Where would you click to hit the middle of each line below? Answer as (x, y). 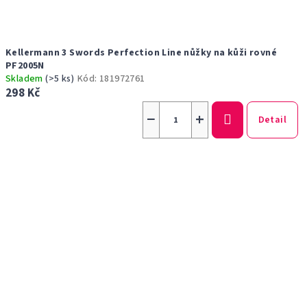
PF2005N (25, 66)
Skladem (26, 79)
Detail (272, 120)
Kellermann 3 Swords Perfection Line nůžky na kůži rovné (141, 53)
